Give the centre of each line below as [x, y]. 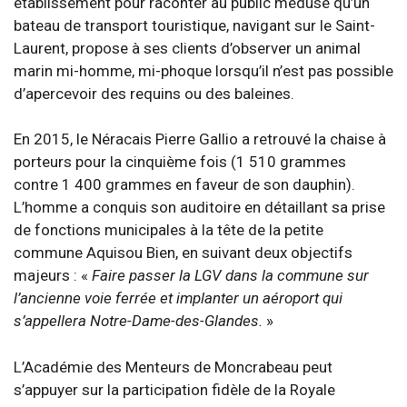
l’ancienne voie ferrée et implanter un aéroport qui [178, 298]
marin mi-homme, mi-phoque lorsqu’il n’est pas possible [203, 70]
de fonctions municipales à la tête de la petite [169, 230]
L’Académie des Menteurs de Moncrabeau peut [173, 367]
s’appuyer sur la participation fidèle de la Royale [174, 389]
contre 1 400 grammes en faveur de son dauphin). [184, 185]
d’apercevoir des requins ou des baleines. [154, 93]
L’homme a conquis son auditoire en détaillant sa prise [199, 208]
